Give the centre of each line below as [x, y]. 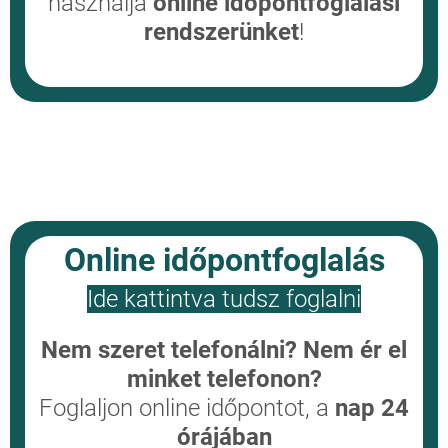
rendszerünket [221, 32]
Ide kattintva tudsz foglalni [224, 299]
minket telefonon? [224, 379]
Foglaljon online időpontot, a [187, 408]
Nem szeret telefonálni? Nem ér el [224, 350]
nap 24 [372, 408]
